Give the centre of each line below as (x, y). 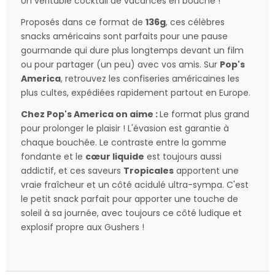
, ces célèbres (195, 22)
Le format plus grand (204, 114)
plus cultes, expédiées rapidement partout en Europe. (136, 93)
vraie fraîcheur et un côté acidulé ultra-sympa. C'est (135, 185)
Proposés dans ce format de (83, 22)
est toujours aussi (183, 157)
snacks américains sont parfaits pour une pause (124, 37)
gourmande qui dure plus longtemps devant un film (132, 51)
